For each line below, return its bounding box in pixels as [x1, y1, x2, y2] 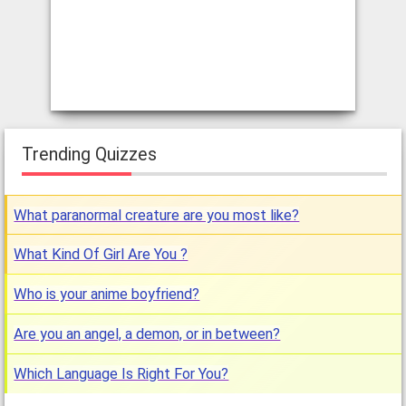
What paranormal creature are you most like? [14, 206, 300, 224]
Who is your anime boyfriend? [14, 285, 200, 304]
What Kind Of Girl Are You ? [14, 246, 188, 264]
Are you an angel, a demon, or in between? [14, 324, 281, 343]
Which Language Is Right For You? [14, 364, 229, 382]
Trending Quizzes [21, 143, 157, 165]
